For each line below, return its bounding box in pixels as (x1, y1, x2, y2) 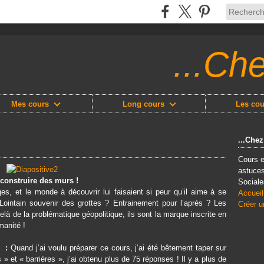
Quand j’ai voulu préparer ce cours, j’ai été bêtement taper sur (11, 243, 227, 252)
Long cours (122, 99, 164, 108)
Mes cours (11, 99, 49, 108)
